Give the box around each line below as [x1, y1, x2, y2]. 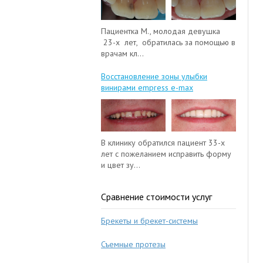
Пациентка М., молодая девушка [101, 26, 220, 36]
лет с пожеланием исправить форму [101, 149, 231, 159]
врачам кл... [101, 48, 144, 59]
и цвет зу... [101, 160, 140, 170]
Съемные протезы [101, 239, 166, 249]
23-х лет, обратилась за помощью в [101, 37, 235, 48]
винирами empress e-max [101, 82, 193, 93]
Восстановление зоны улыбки [101, 71, 207, 82]
